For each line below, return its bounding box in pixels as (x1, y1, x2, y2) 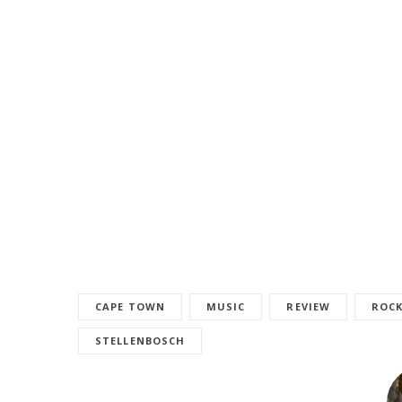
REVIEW (286, 300, 331, 314)
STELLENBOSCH (95, 334, 186, 348)
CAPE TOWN (95, 300, 165, 314)
